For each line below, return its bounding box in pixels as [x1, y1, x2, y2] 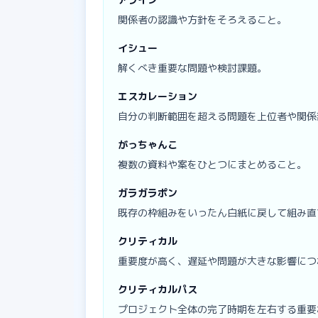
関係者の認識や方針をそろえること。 [118, 12, 287, 26]
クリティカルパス [118, 282, 197, 296]
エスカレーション [118, 89, 197, 103]
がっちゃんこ [118, 137, 177, 151]
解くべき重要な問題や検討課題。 [118, 60, 267, 75]
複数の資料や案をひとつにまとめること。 [118, 157, 307, 171]
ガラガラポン [118, 185, 177, 199]
